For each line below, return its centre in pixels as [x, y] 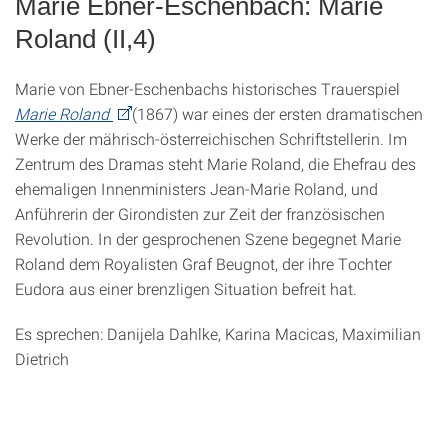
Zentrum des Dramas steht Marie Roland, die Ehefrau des [215, 164]
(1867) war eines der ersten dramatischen [277, 114]
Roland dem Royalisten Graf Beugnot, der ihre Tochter [203, 264]
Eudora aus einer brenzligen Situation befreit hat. [186, 289]
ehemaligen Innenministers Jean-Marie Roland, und [196, 189]
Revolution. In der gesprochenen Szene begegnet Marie [208, 239]
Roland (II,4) [85, 39]
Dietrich [42, 359]
